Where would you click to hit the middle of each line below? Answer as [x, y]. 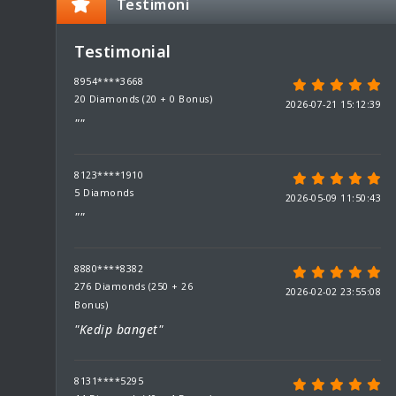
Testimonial [123, 51]
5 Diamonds [104, 193]
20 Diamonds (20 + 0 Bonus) [143, 99]
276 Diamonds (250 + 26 [133, 286]
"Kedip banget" [118, 329]
